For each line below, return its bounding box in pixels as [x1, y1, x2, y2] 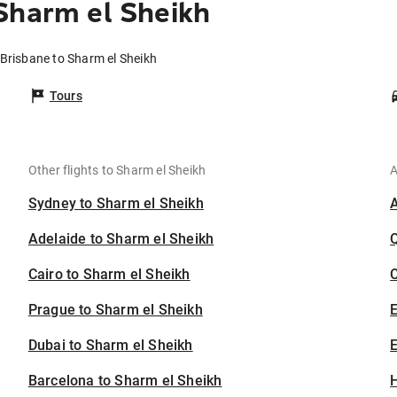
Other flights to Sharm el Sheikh [27, 163, 206, 178]
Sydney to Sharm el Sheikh [27, 195, 204, 213]
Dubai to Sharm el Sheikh [27, 337, 193, 354]
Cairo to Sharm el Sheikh [27, 266, 191, 284]
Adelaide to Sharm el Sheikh [27, 230, 214, 248]
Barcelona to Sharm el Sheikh [27, 372, 222, 390]
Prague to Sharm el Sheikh [27, 301, 203, 319]
